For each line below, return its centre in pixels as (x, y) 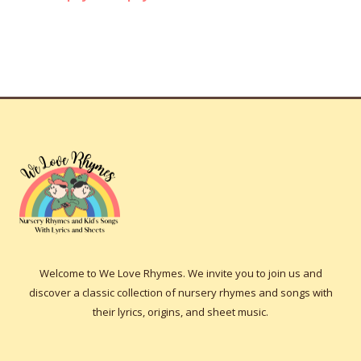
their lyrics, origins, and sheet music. (180, 312)
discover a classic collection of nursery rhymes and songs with (180, 293)
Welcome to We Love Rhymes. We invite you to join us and (180, 274)
